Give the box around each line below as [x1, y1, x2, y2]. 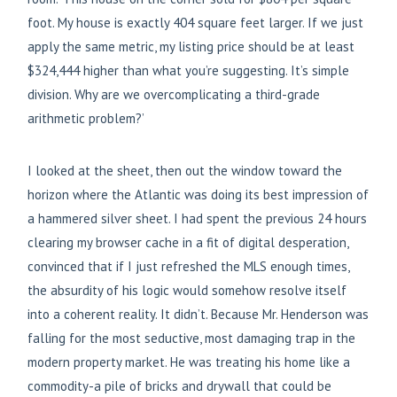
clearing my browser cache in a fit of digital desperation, [27, 234, 348, 252]
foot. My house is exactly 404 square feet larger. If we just [27, 14, 363, 32]
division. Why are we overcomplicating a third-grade [27, 86, 320, 104]
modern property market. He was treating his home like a [27, 354, 350, 371]
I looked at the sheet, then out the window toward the [27, 162, 342, 180]
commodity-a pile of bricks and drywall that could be [27, 378, 331, 395]
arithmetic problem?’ [27, 110, 144, 128]
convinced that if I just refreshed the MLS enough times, [27, 258, 349, 276]
